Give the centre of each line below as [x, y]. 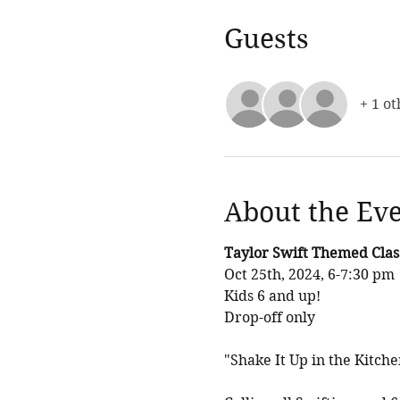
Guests [266, 38]
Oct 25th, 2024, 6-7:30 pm [309, 274]
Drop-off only [271, 317]
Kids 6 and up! [274, 296]
